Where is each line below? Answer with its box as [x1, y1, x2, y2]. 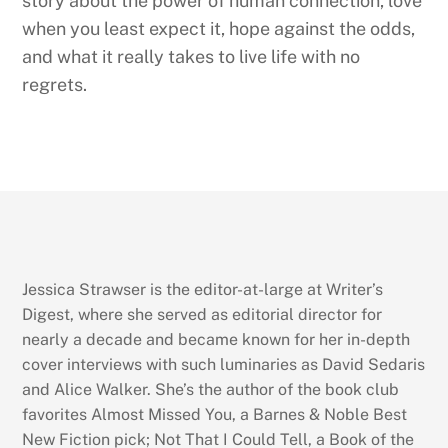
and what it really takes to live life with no [22, 45, 361, 67]
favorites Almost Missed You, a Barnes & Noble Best [22, 405, 408, 425]
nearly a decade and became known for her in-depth [22, 330, 411, 350]
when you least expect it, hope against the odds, [22, 17, 416, 39]
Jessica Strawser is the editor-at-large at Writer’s [22, 280, 384, 300]
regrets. [22, 73, 88, 95]
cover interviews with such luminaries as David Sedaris [22, 355, 426, 375]
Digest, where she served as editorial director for [22, 305, 383, 325]
